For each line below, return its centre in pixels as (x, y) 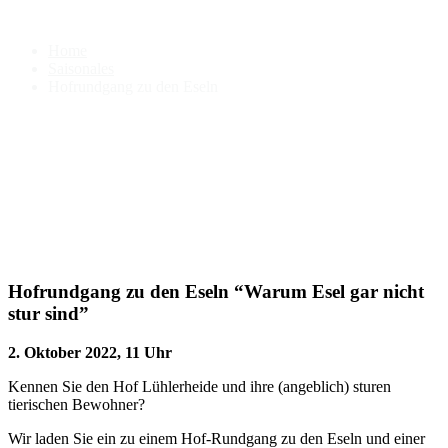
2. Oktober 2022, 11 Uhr (90, 352)
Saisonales (81, 69)
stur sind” (48, 314)
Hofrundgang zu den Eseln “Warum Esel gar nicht (216, 292)
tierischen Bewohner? (76, 404)
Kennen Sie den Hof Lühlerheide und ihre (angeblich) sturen (199, 386)
